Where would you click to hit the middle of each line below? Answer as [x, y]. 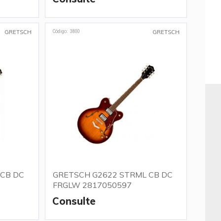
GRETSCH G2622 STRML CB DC [112, 175]
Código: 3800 [66, 31]
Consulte [74, 201]
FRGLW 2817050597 [92, 185]
